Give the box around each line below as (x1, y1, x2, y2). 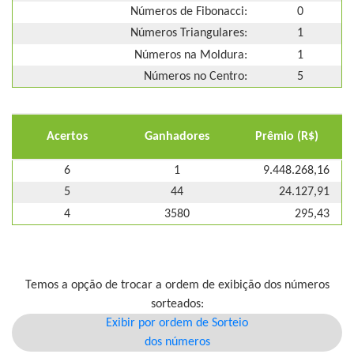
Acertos (46, 130, 88, 144)
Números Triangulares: (130, 27, 247, 40)
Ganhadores (144, 130, 209, 144)
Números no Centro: (144, 70, 247, 83)
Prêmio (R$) (255, 130, 319, 144)
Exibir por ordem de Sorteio (106, 317, 248, 330)
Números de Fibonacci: (130, 6, 247, 19)
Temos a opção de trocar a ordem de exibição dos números (24, 279, 330, 292)
